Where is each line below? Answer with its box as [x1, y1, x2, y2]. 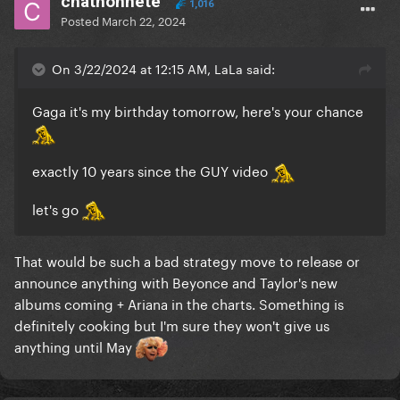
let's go [32, 196, 82, 219]
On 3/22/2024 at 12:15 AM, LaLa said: [52, 58, 275, 79]
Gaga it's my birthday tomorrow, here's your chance [32, 99, 367, 121]
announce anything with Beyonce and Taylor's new [14, 271, 337, 293]
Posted [61, 11, 102, 29]
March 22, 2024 [102, 11, 186, 29]
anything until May [14, 335, 136, 357]
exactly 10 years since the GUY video [32, 158, 271, 180]
